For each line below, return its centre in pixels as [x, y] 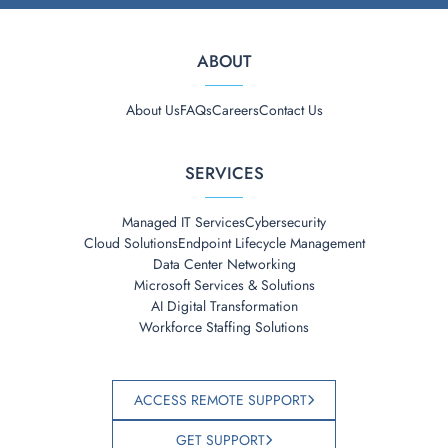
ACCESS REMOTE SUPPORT [220, 400]
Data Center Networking [224, 263]
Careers [235, 109]
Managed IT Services [183, 221]
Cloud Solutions [130, 242]
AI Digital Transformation [224, 305]
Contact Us [290, 109]
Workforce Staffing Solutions [224, 326]
